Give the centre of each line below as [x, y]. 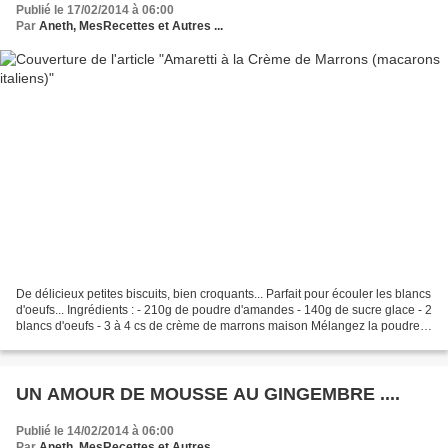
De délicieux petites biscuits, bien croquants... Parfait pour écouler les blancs [223, 293]
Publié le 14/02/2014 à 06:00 [95, 430]
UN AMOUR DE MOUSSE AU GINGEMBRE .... [208, 393]
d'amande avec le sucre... [85, 341]
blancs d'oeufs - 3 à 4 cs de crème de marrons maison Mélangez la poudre [218, 325]
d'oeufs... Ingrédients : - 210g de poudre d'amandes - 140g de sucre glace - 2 [224, 309]
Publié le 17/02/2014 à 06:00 [95, 10]
